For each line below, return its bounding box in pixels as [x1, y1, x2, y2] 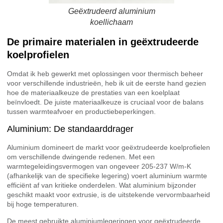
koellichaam [90, 18, 133, 27]
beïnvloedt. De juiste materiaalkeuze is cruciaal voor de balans [7, 98, 204, 106]
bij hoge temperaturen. [7, 200, 79, 209]
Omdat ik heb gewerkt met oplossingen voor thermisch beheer [7, 69, 203, 78]
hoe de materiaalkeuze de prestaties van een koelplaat [7, 88, 180, 97]
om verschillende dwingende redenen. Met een [7, 153, 155, 161]
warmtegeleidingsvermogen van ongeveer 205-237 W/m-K [7, 162, 191, 171]
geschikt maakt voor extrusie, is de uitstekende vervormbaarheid [7, 191, 210, 199]
